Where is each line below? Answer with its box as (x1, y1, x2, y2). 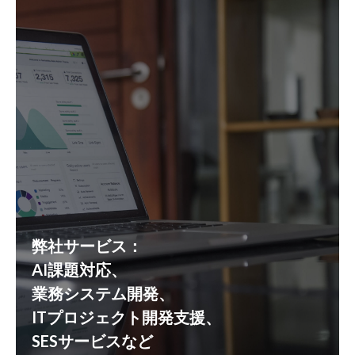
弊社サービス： (32, 236, 143, 255)
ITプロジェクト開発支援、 (32, 307, 221, 326)
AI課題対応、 (32, 260, 127, 279)
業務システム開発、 (32, 284, 174, 303)
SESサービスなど (32, 331, 153, 350)
